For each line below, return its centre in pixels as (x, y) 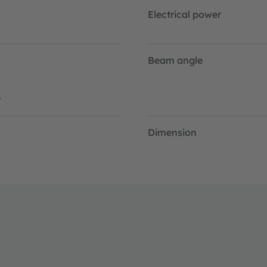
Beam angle (175, 60)
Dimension (172, 132)
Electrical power (184, 14)
